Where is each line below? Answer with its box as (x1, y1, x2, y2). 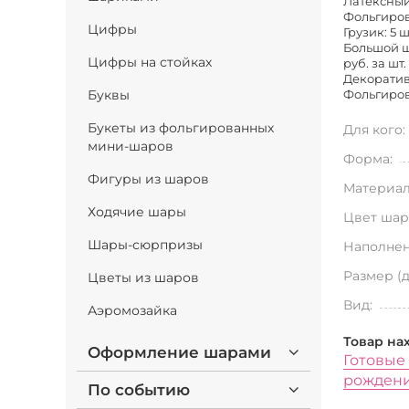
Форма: (343, 150, 393, 167)
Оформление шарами (88, 343, 271, 362)
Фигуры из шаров (88, 171, 209, 187)
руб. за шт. (343, 56, 406, 70)
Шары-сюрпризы (88, 236, 203, 253)
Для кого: (343, 121, 405, 138)
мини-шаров (88, 138, 173, 154)
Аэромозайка (88, 302, 177, 319)
